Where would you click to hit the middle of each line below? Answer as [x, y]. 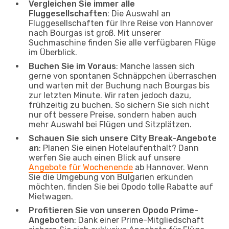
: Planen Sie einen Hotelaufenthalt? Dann [119, 148]
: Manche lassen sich [155, 66]
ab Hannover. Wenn [171, 167]
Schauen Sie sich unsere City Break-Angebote [123, 138]
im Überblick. [53, 52]
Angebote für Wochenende [81, 167]
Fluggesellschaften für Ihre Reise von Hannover [121, 23]
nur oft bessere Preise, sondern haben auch [113, 114]
